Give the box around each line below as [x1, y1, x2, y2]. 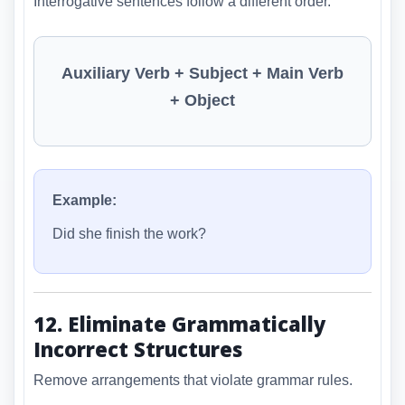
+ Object [170, 90, 235, 109]
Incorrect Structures [33, 334, 242, 363]
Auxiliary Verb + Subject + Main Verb [61, 63, 344, 82]
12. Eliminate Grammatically [33, 309, 325, 337]
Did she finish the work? [52, 225, 206, 241]
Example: [52, 192, 117, 208]
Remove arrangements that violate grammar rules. [33, 372, 353, 389]
